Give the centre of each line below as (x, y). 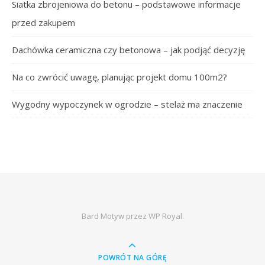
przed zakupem (43, 23)
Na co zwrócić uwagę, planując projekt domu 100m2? (119, 77)
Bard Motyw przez (115, 216)
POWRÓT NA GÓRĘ (132, 258)
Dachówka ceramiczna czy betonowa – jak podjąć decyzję (128, 50)
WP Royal (165, 216)
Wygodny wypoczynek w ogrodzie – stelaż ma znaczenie (127, 104)
